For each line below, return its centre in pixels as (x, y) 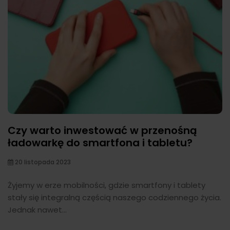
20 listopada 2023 (42, 162)
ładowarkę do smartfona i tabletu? (100, 142)
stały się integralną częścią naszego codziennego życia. (114, 197)
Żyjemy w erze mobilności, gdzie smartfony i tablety (107, 185)
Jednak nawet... (37, 209)
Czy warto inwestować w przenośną (102, 130)
